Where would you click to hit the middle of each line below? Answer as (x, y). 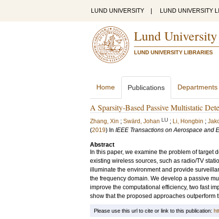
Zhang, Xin (104, 121)
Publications (146, 88)
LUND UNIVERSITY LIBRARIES (173, 52)
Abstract (102, 145)
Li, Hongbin (188, 121)
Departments (197, 87)
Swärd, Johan (142, 121)
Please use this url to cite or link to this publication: (154, 211)
